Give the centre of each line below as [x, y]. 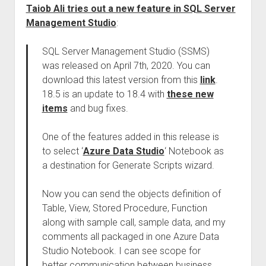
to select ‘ [62, 151]
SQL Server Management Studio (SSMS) [126, 51]
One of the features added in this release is [130, 137]
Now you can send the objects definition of [131, 194]
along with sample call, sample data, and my [134, 222]
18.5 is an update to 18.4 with [104, 94]
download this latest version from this [121, 80]
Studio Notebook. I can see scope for [121, 251]
